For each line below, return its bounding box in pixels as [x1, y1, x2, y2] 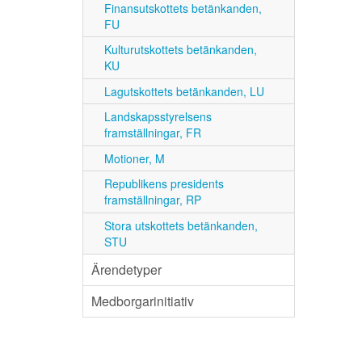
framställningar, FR [104, 124, 202, 141]
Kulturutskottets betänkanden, [104, 41, 258, 58]
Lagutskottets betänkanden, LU [104, 82, 265, 99]
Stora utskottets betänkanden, [104, 217, 259, 234]
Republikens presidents [104, 175, 225, 192]
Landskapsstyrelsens [104, 108, 213, 125]
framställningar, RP [104, 192, 202, 208]
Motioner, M [104, 149, 166, 166]
